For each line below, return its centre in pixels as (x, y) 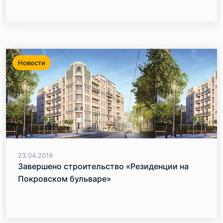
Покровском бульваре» (64, 179)
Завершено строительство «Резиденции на (103, 166)
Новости (32, 63)
